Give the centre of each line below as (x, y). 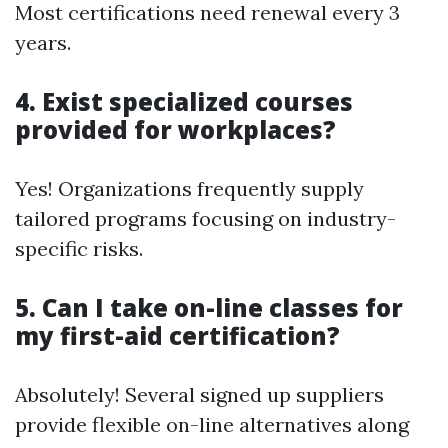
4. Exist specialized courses (184, 102)
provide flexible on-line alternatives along (212, 425)
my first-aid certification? (177, 336)
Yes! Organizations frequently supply (189, 189)
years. (43, 43)
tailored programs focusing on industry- (205, 219)
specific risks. (79, 249)
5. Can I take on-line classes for (209, 308)
